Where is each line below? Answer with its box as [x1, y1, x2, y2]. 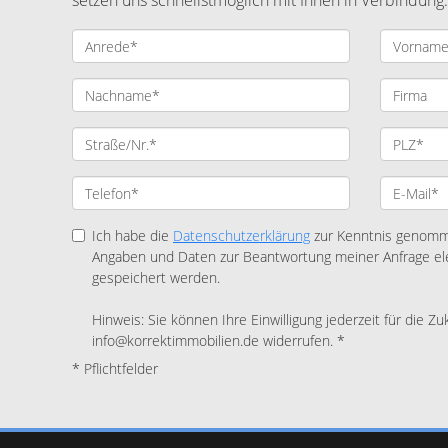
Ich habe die [92, 226, 173, 245]
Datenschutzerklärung [173, 226, 310, 245]
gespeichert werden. [92, 268, 220, 287]
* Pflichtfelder [72, 359, 158, 378]
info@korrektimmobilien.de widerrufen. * [92, 331, 345, 350]
